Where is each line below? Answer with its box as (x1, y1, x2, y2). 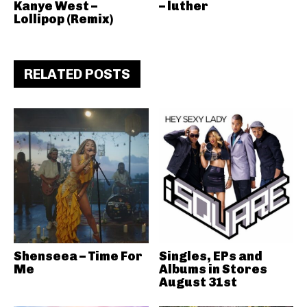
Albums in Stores (158, 261, 267, 277)
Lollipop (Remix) (14, 12, 113, 27)
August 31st (158, 274, 237, 290)
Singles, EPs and (158, 248, 262, 264)
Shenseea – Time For (14, 248, 143, 264)
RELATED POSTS (24, 66, 130, 82)
